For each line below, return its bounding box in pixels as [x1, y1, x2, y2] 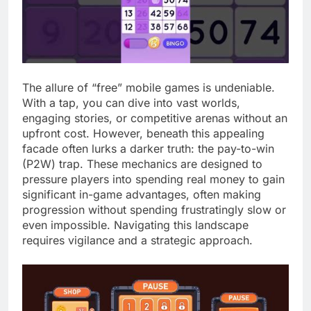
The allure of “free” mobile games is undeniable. [22, 81, 275, 95]
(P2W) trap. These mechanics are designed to [22, 157, 262, 171]
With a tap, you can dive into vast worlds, [22, 96, 240, 110]
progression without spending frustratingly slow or [22, 203, 286, 217]
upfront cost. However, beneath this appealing [22, 126, 264, 141]
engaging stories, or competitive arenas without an [22, 111, 287, 126]
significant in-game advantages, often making [22, 187, 261, 202]
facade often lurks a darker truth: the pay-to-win [22, 142, 274, 156]
